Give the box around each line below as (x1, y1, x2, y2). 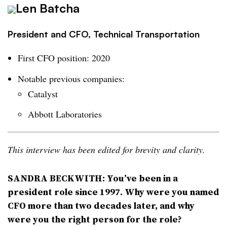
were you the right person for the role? (8, 213, 184, 226)
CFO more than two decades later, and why (8, 199, 195, 212)
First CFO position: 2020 (18, 51, 110, 64)
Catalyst (28, 87, 61, 100)
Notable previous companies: (18, 72, 125, 85)
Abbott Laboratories (28, 108, 105, 121)
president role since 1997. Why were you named (8, 185, 219, 199)
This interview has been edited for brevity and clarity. (8, 143, 205, 156)
